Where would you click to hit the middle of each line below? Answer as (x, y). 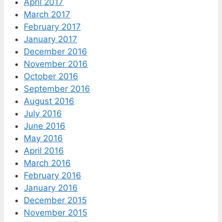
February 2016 (53, 175)
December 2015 (55, 200)
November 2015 (55, 212)
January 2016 (51, 188)
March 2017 (47, 14)
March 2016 (47, 163)
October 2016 (51, 76)
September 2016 (57, 88)
